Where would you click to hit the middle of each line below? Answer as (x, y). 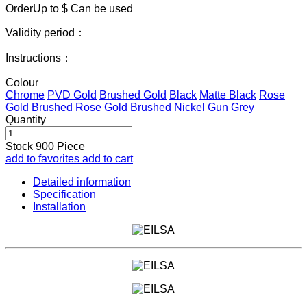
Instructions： (39, 58)
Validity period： (46, 32)
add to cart (108, 158)
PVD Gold (72, 95)
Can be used (100, 8)
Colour (22, 82)
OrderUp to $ (37, 8)
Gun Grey (231, 107)
